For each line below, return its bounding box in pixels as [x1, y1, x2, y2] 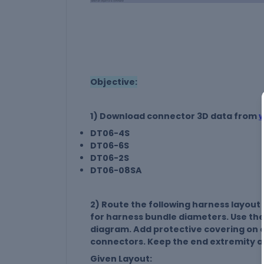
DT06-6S [90, 140, 129, 152]
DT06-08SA [90, 164, 142, 177]
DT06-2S [90, 152, 129, 164]
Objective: [90, 76, 137, 88]
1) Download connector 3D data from [90, 110, 259, 123]
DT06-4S [90, 127, 130, 140]
